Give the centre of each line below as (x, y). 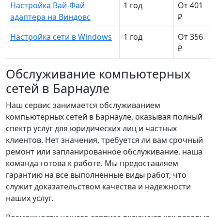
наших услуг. (30, 198)
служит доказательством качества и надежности (98, 186)
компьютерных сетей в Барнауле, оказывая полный (104, 117)
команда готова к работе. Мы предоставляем (92, 163)
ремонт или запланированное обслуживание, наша (104, 152)
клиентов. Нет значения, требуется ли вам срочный (104, 140)
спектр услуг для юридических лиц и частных (91, 128)
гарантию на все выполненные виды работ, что (96, 175)
